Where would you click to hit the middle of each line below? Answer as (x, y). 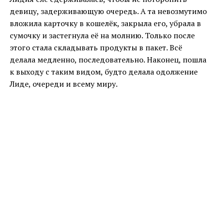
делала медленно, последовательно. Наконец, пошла (108, 60)
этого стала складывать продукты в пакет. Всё (96, 48)
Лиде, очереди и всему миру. (64, 84)
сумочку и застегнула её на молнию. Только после (102, 36)
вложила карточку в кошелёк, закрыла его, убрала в (105, 23)
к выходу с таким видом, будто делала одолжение (104, 72)
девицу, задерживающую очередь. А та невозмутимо (108, 11)
